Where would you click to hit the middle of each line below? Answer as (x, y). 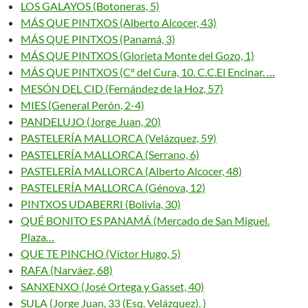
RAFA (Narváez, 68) (67, 270)
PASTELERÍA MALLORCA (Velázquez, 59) (119, 138)
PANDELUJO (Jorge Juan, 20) (91, 121)
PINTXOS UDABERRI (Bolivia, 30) (101, 204)
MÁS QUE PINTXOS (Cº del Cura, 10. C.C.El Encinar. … (148, 72)
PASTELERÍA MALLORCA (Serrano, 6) (110, 154)
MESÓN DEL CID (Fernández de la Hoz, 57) (122, 88)
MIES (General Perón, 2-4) (82, 105)
